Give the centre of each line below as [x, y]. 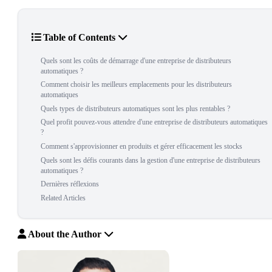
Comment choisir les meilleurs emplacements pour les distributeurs [136, 85]
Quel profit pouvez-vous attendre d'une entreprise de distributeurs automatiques [154, 122]
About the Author [65, 234]
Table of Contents [79, 38]
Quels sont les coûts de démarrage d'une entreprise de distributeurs [136, 60]
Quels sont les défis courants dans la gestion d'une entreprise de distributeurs [151, 160]
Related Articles [63, 198]
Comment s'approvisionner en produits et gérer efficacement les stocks [141, 146]
